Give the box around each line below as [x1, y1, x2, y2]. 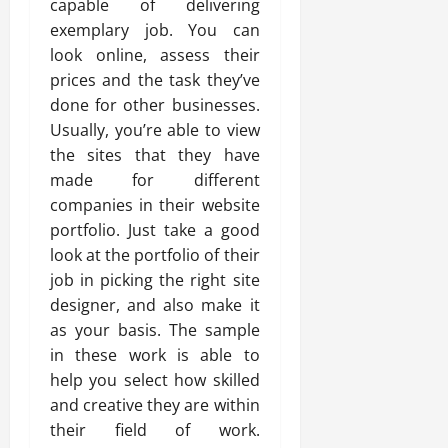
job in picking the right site [50, 269, 260, 292]
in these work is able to [50, 344, 260, 367]
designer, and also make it [50, 294, 260, 317]
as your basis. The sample [50, 319, 260, 342]
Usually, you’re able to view [50, 119, 260, 142]
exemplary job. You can [50, 19, 260, 42]
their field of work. [50, 419, 260, 442]
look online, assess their [50, 44, 260, 67]
